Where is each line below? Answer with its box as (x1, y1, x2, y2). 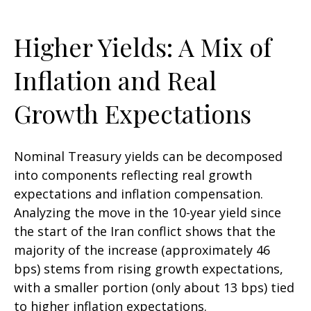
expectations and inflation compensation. (14, 185, 263, 203)
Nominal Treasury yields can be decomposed (14, 148, 283, 165)
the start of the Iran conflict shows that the (14, 223, 276, 240)
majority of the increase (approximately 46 (14, 242, 270, 259)
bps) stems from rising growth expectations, (14, 260, 283, 278)
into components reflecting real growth (14, 167, 252, 184)
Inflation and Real (14, 63, 217, 97)
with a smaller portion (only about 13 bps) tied (14, 279, 294, 296)
